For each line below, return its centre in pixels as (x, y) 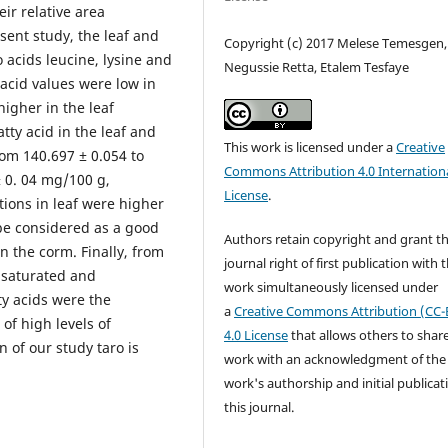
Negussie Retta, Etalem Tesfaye (317, 66)
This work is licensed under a (310, 146)
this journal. (259, 406)
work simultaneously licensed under (331, 286)
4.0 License (256, 334)
